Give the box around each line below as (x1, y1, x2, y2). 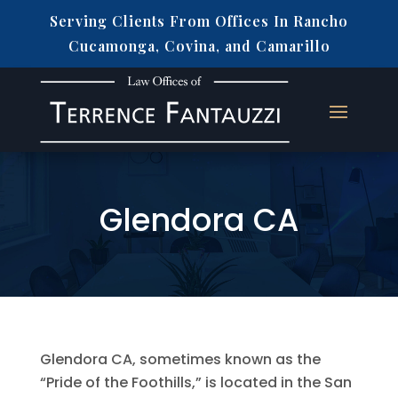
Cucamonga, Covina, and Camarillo (68, 36, 330, 55)
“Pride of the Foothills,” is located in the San (39, 372, 352, 393)
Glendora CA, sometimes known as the (39, 349, 321, 370)
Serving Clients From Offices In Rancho (50, 12, 348, 30)
